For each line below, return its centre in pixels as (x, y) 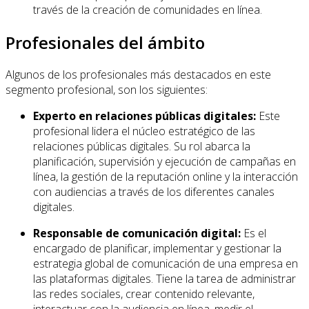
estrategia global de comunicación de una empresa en (166, 264)
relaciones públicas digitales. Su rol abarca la (142, 147)
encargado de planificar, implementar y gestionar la (157, 249)
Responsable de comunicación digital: (137, 233)
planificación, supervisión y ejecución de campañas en (165, 162)
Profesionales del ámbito (105, 42)
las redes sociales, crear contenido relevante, (144, 294)
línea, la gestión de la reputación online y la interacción (166, 177)
